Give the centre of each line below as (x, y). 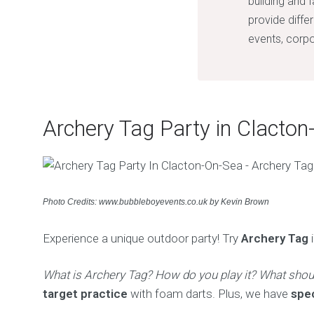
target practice (86, 294)
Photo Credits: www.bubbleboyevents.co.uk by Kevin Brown (156, 202)
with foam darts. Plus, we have (210, 294)
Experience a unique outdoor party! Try (142, 238)
